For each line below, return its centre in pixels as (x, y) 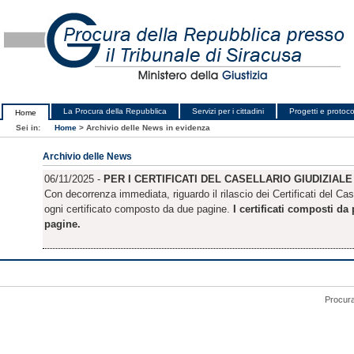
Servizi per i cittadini (228, 111)
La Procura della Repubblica (115, 111)
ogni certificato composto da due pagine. (138, 209)
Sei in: (29, 128)
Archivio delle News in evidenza (148, 128)
